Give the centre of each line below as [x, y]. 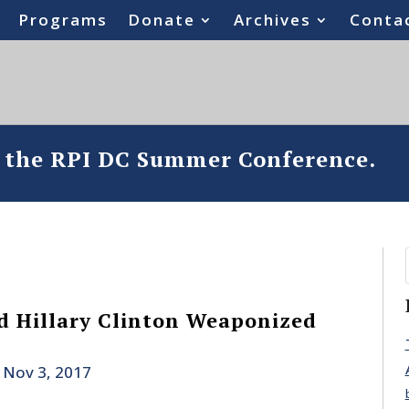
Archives [273, 20]
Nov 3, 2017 [47, 372]
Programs [63, 20]
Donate [162, 20]
